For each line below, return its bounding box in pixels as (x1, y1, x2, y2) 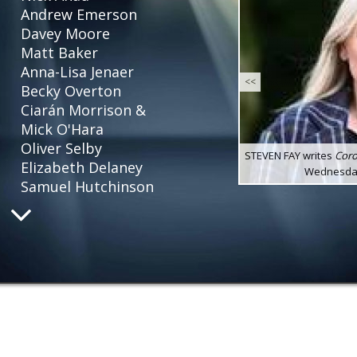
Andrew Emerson (21, 5, 137, 24)
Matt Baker (21, 43, 98, 62)
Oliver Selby (21, 139, 102, 158)
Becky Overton (21, 81, 121, 100)
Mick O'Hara (21, 120, 104, 139)
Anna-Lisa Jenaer (21, 62, 134, 81)
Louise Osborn (21, 271, 121, 290)
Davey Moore (21, 24, 110, 43)
